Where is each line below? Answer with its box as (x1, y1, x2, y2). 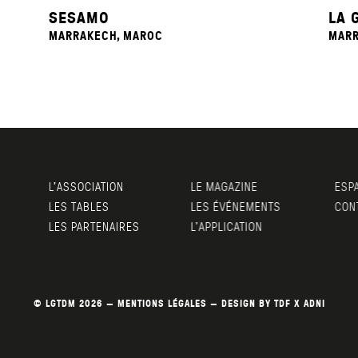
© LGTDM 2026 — (33, 296, 117, 310)
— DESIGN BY (206, 296, 274, 310)
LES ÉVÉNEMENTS (189, 197, 279, 214)
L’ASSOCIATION (49, 177, 124, 194)
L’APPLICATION (189, 217, 261, 234)
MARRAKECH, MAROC (49, 26, 163, 44)
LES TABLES (49, 197, 109, 214)
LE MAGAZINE (189, 177, 256, 194)
